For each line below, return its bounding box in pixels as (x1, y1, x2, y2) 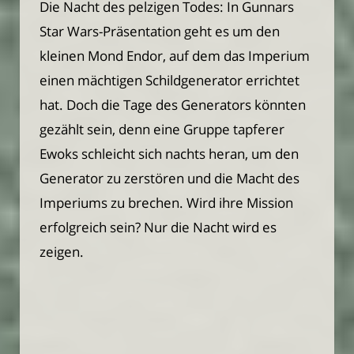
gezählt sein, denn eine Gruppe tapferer (40, 120, 284, 139)
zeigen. (40, 243, 84, 262)
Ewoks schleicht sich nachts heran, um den (40, 145, 299, 164)
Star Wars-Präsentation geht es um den (40, 22, 280, 41)
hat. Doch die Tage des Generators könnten (40, 96, 306, 115)
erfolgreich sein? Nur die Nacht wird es (40, 218, 277, 237)
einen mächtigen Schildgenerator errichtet (40, 71, 299, 90)
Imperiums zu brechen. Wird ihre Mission (40, 194, 293, 213)
